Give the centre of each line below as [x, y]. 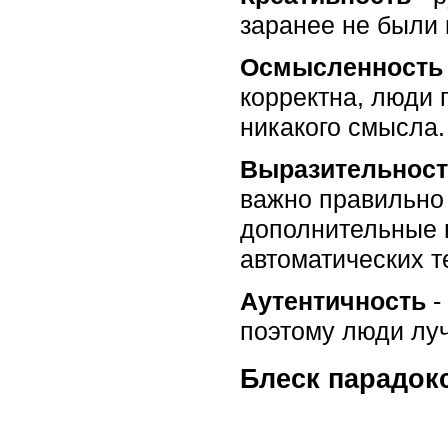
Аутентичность [333, 300]
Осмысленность [341, 66]
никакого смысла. [342, 126]
